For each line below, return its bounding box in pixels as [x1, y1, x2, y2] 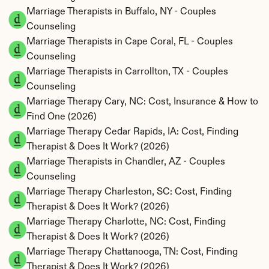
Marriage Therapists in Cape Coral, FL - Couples [26, 37, 233, 47]
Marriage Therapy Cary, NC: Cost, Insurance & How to [26, 97, 258, 107]
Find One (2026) [26, 112, 97, 122]
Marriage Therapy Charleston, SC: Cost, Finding [26, 187, 232, 197]
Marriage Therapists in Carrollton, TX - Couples [26, 67, 228, 77]
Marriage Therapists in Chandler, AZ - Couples [26, 157, 225, 167]
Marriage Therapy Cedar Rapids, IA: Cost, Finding [26, 127, 238, 137]
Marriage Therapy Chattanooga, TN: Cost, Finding [26, 247, 238, 257]
